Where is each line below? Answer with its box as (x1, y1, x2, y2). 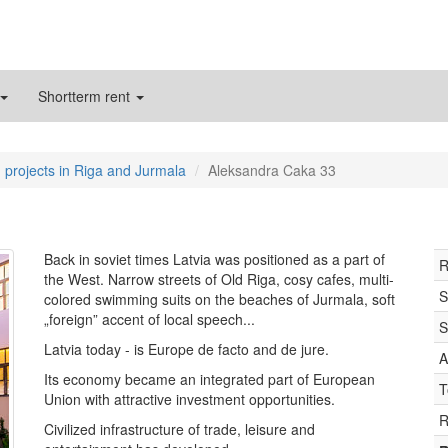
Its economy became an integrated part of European (44, 369, 375, 389)
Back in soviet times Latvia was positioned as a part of (44, 249, 385, 269)
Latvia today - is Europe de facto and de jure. (44, 339, 329, 359)
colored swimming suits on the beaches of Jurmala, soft (44, 289, 395, 309)
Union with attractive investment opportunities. (44, 389, 335, 409)
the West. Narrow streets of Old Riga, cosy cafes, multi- (44, 269, 394, 289)
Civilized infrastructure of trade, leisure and (44, 419, 315, 439)
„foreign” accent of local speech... (44, 309, 255, 329)
